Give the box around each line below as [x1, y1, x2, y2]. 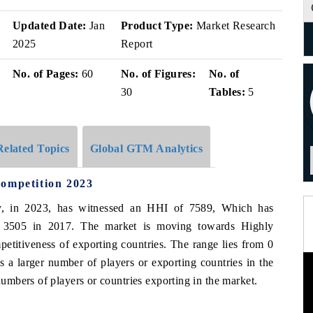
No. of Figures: [121, 68, 196, 80]
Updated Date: [13, 20, 87, 31]
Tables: [209, 86, 245, 98]
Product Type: [121, 20, 194, 31]
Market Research [193, 20, 276, 31]
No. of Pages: [13, 68, 79, 80]
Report [121, 38, 153, 50]
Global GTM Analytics [89, 142, 203, 154]
